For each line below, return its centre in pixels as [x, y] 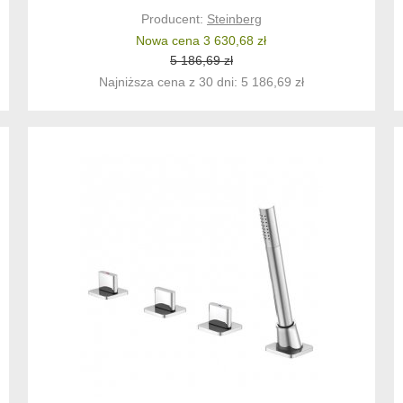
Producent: [174, 19]
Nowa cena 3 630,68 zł [201, 41]
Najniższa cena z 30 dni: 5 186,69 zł [201, 82]
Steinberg [234, 19]
